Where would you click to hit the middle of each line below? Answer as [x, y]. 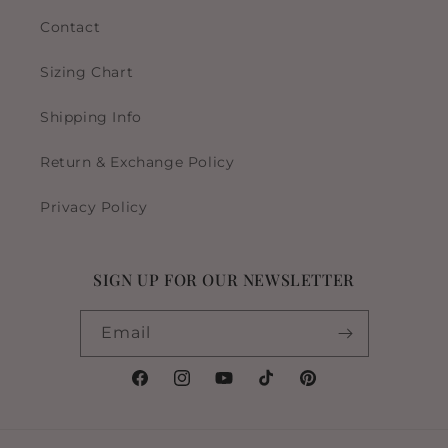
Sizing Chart [87, 72]
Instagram [210, 388]
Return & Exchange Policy [137, 162]
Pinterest [332, 388]
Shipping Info [91, 117]
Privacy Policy [94, 207]
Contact [70, 27]
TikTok [279, 388]
